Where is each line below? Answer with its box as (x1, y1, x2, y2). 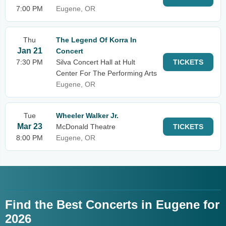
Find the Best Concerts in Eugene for (5, 198, 219, 211)
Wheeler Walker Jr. (56, 111, 119, 120)
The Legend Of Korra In (56, 36, 137, 44)
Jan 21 (17, 46, 42, 55)
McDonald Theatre (56, 123, 116, 131)
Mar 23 (17, 122, 42, 131)
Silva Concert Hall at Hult (56, 58, 135, 66)
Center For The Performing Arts (56, 69, 157, 77)
